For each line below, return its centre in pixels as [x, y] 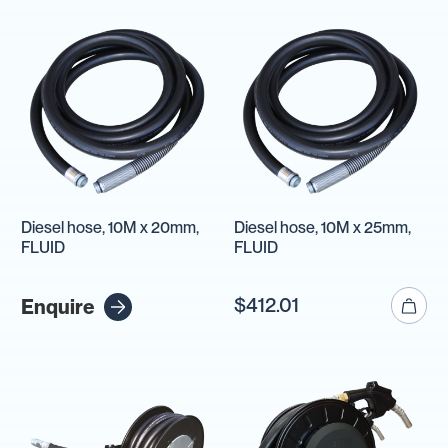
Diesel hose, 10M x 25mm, [323, 227]
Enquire [57, 306]
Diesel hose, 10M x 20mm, [110, 227]
